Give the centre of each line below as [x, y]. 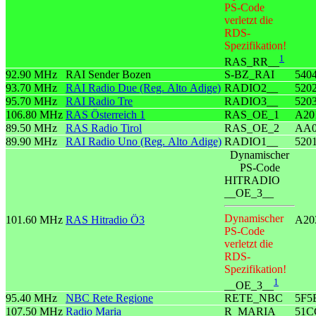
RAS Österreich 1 [105, 115]
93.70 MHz [31, 88]
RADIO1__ [251, 142]
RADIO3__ [251, 102]
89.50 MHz [31, 128]
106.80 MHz [34, 115]
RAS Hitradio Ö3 [105, 220]
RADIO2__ [251, 88]
